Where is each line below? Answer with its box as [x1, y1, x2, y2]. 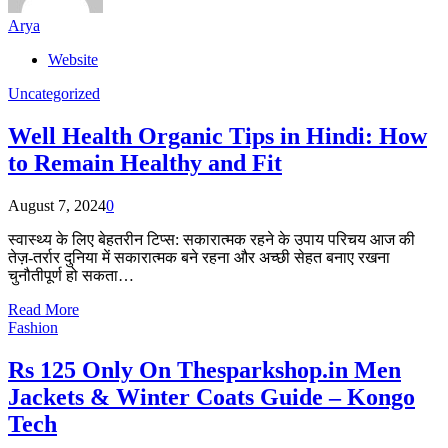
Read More [8, 300, 79, 318]
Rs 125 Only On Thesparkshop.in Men [8, 356, 401, 383]
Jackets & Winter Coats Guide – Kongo [8, 383, 415, 410]
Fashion [8, 318, 58, 336]
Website [48, 50, 98, 68]
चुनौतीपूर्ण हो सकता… [8, 266, 134, 284]
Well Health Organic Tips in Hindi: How [8, 122, 427, 149]
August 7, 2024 [8, 196, 106, 214]
